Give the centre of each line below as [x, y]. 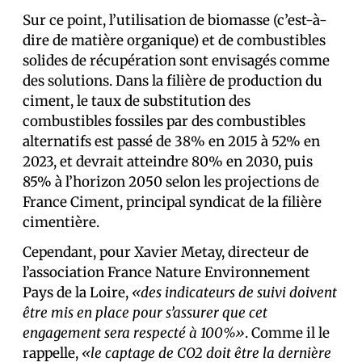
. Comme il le [287, 333]
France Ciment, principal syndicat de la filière [172, 202]
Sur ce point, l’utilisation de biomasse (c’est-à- [175, 21]
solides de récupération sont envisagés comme [176, 61]
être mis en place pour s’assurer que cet [145, 313]
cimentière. [61, 223]
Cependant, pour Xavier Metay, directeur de [166, 253]
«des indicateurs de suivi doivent [234, 293]
